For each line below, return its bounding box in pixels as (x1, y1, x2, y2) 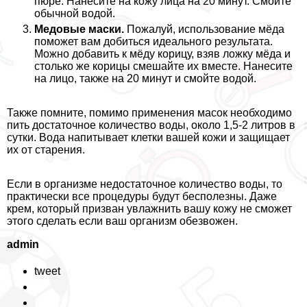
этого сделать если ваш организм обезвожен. (7, 215, 238, 228)
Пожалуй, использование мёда (124, 23, 284, 36)
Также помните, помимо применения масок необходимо (7, 107, 292, 119)
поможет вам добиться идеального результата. (34, 36, 273, 48)
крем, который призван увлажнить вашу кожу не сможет (7, 203, 292, 215)
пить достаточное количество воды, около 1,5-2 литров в (7, 119, 295, 132)
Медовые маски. (34, 23, 124, 36)
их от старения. (7, 144, 85, 156)
